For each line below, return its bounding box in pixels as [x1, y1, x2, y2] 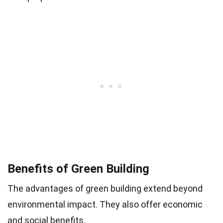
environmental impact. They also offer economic [7, 199, 203, 210]
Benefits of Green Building [7, 161, 149, 176]
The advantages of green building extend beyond [7, 183, 203, 194]
